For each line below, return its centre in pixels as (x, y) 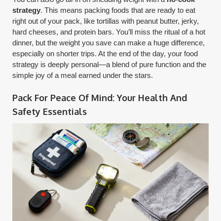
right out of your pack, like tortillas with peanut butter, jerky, (106, 21)
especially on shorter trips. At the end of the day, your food (105, 54)
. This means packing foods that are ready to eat (118, 10)
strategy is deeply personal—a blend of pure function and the (110, 65)
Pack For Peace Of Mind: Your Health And (100, 98)
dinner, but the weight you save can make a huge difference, (109, 43)
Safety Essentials (50, 112)
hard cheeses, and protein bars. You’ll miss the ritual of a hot (109, 32)
